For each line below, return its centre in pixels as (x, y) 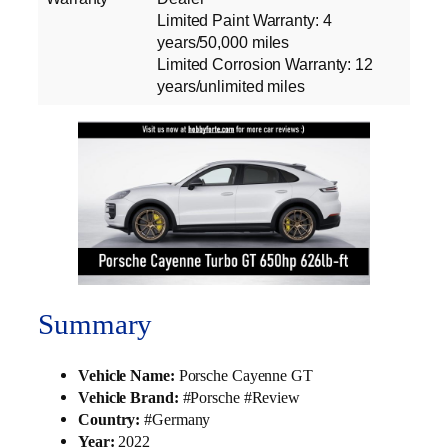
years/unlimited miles (231, 85)
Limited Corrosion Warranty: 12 (265, 63)
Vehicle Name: (126, 375)
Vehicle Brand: (128, 397)
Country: (109, 419)
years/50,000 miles (223, 41)
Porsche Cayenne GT (243, 375)
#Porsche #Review (241, 397)
